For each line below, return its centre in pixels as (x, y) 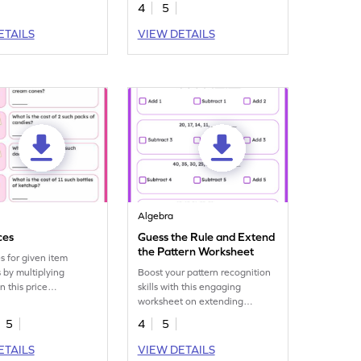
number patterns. (175, 316)
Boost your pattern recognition (205, 272)
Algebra (156, 216)
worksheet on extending (191, 301)
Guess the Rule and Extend (207, 237)
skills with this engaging (190, 287)
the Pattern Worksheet (196, 251)
